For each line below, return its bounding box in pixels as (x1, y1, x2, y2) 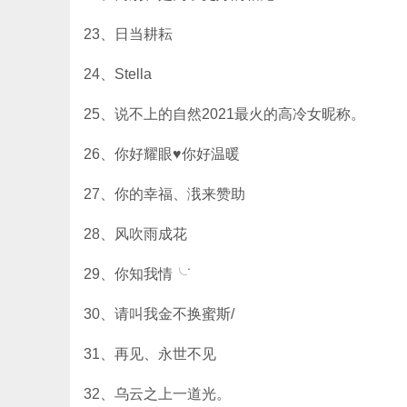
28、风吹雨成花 (84, 226, 187, 242)
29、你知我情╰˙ (84, 266, 192, 282)
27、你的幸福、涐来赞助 (84, 186, 245, 202)
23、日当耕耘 (84, 26, 173, 42)
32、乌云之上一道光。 (84, 386, 231, 402)
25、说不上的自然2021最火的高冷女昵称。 (84, 106, 365, 122)
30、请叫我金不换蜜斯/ (84, 306, 234, 322)
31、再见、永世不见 (84, 346, 216, 362)
